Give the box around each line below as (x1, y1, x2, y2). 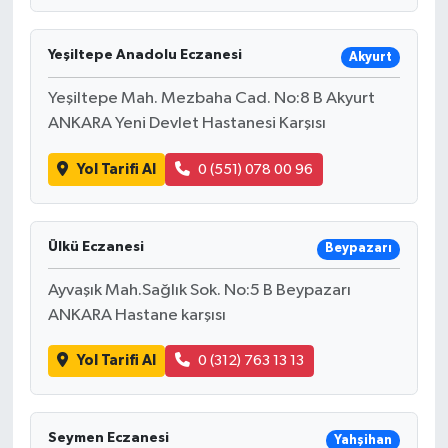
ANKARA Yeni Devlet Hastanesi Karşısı (47, 115, 326, 133)
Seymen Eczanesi (47, 431, 169, 446)
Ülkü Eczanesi (47, 239, 144, 254)
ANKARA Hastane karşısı (47, 306, 226, 324)
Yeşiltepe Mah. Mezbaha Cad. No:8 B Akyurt (47, 90, 375, 108)
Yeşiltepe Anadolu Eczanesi (47, 48, 242, 63)
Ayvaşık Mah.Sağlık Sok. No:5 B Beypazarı (47, 281, 351, 299)
